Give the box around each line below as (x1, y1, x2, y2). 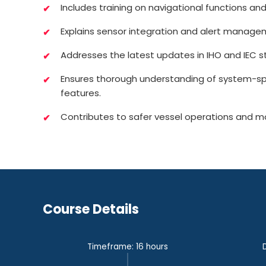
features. (61, 87, 101, 99)
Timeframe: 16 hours (87, 241, 168, 252)
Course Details (43, 200, 139, 218)
